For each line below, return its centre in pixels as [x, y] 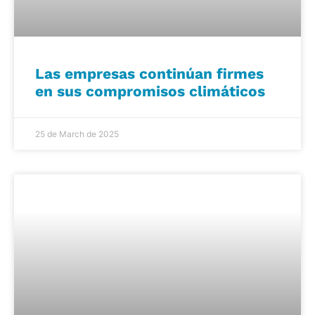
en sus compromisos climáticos [150, 91]
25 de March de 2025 [77, 134]
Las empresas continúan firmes [149, 73]
